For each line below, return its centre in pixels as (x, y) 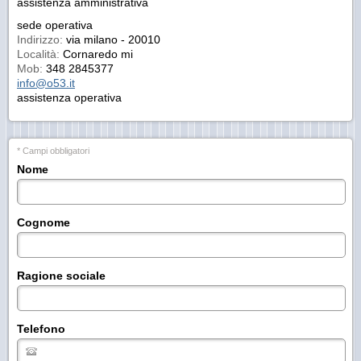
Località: (38, 54)
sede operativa (55, 25)
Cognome (44, 222)
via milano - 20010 (112, 39)
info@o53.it (46, 83)
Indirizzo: (40, 39)
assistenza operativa (69, 98)
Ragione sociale (61, 276)
